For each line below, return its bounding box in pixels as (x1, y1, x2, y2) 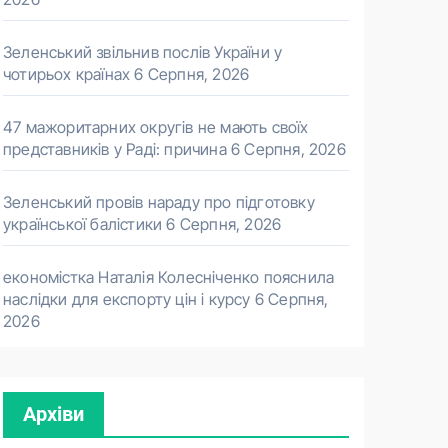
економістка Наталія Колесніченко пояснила (3, 267, 335, 287)
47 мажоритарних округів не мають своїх (3, 117, 309, 137)
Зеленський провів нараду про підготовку (3, 192, 315, 212)
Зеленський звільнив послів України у (3, 42, 283, 62)
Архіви (23, 402, 84, 426)
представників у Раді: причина (3, 139, 227, 159)
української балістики (3, 214, 163, 234)
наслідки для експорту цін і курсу (3, 289, 251, 309)
